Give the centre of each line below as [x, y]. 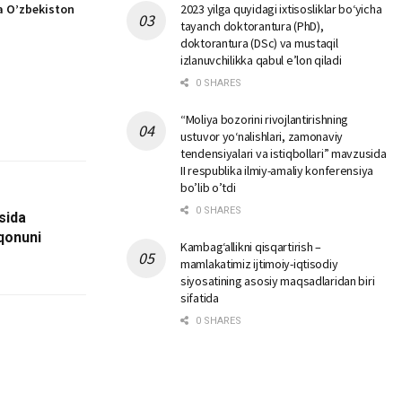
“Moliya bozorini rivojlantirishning [265, 119]
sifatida [200, 298]
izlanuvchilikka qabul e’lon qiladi [261, 60]
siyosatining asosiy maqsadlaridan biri [278, 281]
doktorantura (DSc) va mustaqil [259, 43]
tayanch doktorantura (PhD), [252, 26]
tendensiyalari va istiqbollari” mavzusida [284, 153]
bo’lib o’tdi [208, 188]
